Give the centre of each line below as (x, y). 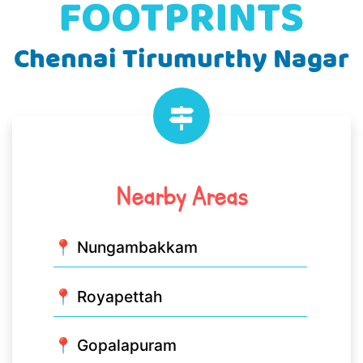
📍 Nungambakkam (126, 248)
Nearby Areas (181, 197)
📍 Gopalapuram (115, 346)
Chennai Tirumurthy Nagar (181, 61)
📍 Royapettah (108, 296)
